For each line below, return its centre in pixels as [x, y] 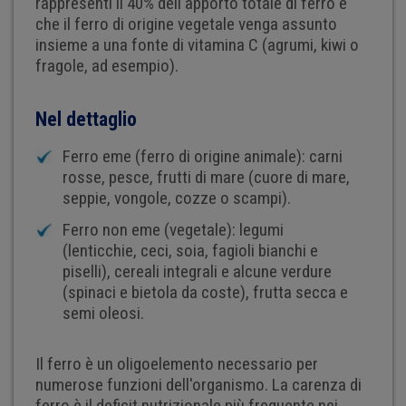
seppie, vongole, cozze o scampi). [176, 198]
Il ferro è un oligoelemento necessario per [176, 364]
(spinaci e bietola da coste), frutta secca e [205, 292]
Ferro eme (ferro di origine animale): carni [202, 156]
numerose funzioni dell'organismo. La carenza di [198, 385]
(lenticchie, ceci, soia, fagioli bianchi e [190, 250]
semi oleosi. [103, 313]
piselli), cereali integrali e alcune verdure [197, 271]
